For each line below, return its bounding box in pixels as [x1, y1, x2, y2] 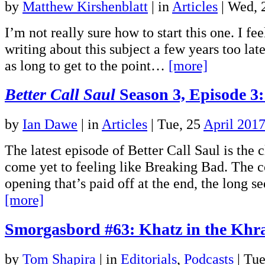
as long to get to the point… [5, 57, 169, 73]
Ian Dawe [22, 116, 77, 132]
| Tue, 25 [147, 116, 203, 132]
